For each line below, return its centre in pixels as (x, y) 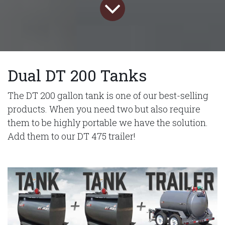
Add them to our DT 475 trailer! (72, 136)
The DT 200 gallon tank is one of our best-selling (108, 95)
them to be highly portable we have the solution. (108, 122)
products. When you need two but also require (104, 109)
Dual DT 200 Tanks (77, 75)
